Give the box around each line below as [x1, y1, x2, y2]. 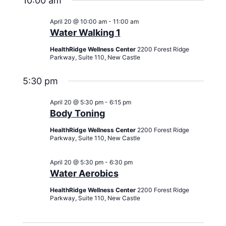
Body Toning [49, 107, 105, 119]
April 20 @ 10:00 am [49, 17, 107, 25]
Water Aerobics [49, 167, 119, 179]
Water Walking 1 [49, 27, 121, 38]
